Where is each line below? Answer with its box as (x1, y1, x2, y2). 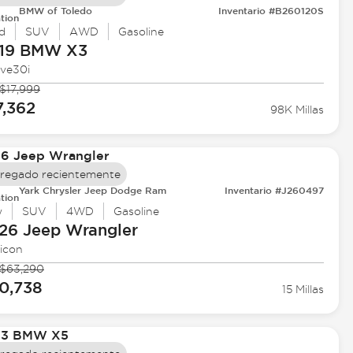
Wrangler (60, 221, 138, 240)
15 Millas (282, 283, 325, 296)
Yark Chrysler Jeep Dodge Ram (18, 184, 166, 196)
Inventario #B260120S (218, 5, 325, 17)
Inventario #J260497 (225, 184, 325, 196)
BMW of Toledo (18, 5, 92, 17)
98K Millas (270, 103, 325, 117)
